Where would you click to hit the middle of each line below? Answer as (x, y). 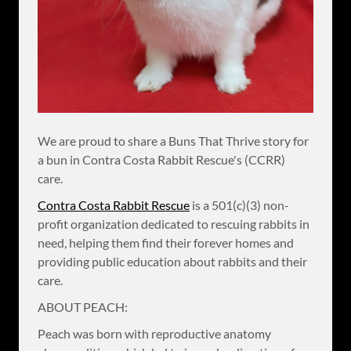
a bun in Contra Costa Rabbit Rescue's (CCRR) (161, 160)
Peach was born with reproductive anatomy (154, 334)
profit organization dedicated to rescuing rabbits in (174, 224)
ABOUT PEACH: (83, 307)
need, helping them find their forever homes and (166, 243)
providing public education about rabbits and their (172, 262)
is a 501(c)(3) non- (239, 205)
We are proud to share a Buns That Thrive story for (173, 141)
